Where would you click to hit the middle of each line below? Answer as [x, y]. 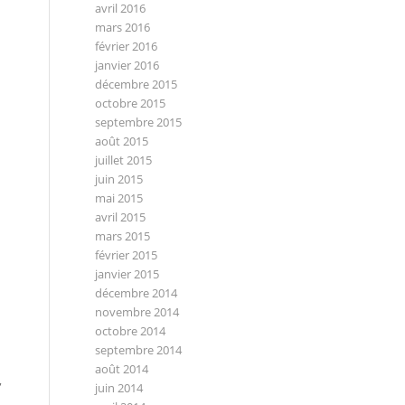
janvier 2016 [127, 65]
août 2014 [122, 369]
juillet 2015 [124, 160]
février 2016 [127, 46]
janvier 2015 [127, 274]
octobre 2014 [131, 331]
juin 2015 [119, 179]
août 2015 [122, 141]
